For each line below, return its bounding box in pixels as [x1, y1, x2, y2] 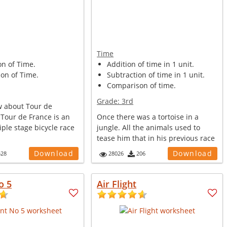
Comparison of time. [107, 81, 176, 90]
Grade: [97, 96, 122, 106]
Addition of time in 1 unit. [107, 59, 195, 69]
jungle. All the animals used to [97, 123, 201, 132]
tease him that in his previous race [97, 133, 215, 143]
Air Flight [97, 178, 137, 190]
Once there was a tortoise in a [97, 112, 199, 122]
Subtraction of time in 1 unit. [107, 70, 205, 80]
